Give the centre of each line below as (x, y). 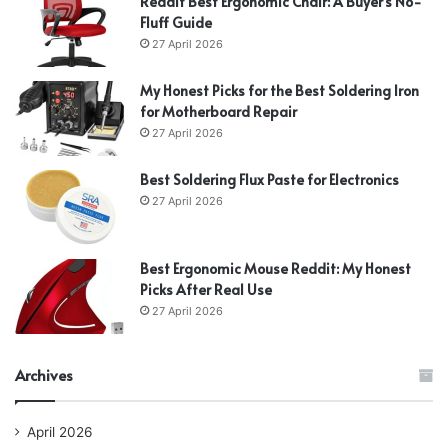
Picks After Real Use (206, 289)
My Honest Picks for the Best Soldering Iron (279, 90)
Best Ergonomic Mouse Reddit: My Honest (275, 268)
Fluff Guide (176, 22)
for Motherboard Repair (218, 111)
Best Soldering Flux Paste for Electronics (269, 179)
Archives (44, 374)
